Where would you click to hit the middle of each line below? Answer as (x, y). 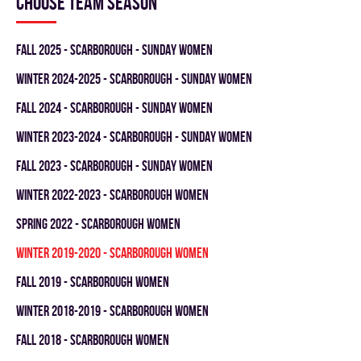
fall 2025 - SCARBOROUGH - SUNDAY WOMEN (114, 50)
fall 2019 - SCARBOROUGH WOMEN (93, 282)
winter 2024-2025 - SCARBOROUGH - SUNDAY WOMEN (134, 79)
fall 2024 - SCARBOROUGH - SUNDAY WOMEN (114, 108)
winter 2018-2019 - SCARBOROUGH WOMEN (112, 311)
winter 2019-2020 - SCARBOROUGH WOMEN (112, 253)
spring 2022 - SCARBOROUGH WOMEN (98, 224)
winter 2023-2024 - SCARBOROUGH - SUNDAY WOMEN (134, 137)
